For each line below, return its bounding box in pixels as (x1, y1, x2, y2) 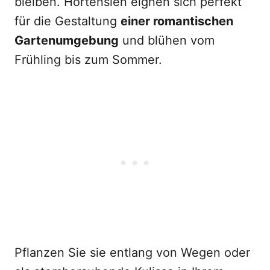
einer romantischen (121, 14, 233, 28)
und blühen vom (119, 33, 215, 48)
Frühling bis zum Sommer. (14, 52, 162, 67)
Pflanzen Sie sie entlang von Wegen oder (14, 245, 250, 260)
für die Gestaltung (14, 14, 121, 28)
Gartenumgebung (14, 33, 119, 48)
